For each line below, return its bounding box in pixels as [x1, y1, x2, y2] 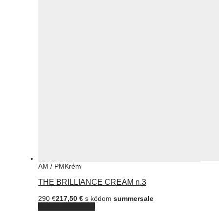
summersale [113, 194, 153, 202]
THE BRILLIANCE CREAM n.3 [38, 177, 146, 186]
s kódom [83, 194, 113, 202]
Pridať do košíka [38, 202, 95, 211]
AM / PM [38, 162, 65, 170]
